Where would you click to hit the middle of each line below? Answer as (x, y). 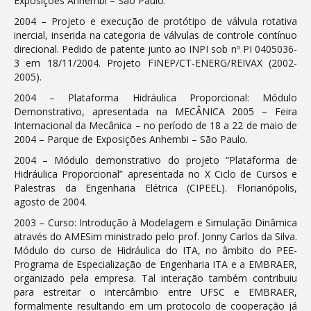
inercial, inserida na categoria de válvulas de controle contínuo (155, 35)
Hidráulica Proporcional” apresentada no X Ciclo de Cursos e (155, 174)
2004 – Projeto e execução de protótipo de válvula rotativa (155, 21)
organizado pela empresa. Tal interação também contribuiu (155, 278)
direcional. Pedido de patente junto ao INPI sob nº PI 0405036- (155, 49)
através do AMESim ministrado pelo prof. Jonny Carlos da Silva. (155, 236)
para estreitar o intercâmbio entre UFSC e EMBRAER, (155, 292)
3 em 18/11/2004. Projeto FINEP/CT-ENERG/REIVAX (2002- (155, 62)
